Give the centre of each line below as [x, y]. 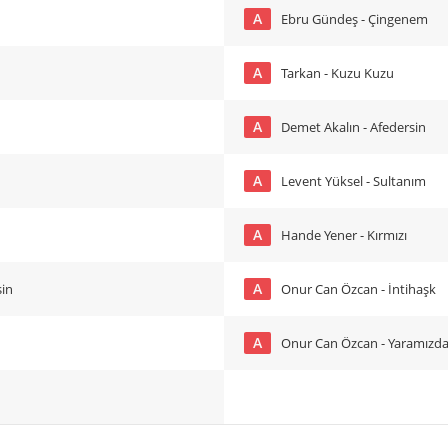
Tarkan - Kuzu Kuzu [337, 73]
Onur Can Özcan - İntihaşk [388, 289]
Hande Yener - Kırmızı [344, 235]
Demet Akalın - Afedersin [353, 127]
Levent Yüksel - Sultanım [353, 181]
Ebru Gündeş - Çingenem [354, 19]
